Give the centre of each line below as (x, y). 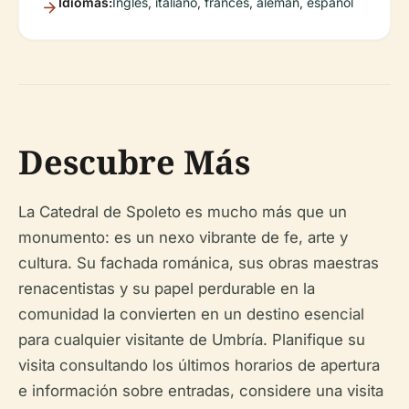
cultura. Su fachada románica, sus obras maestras (199, 263)
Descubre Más (134, 163)
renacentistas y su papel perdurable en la (167, 289)
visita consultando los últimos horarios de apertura (199, 366)
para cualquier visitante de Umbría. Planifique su (192, 340)
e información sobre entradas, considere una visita (201, 391)
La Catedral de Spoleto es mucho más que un (183, 212)
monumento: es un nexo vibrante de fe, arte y (183, 238)
